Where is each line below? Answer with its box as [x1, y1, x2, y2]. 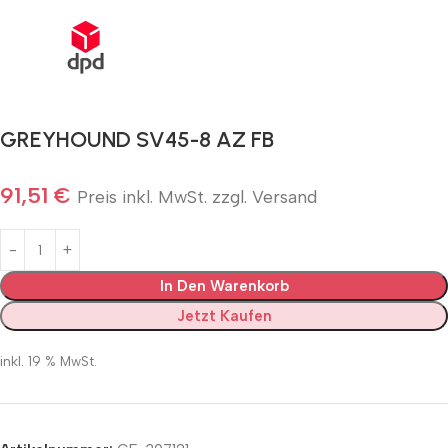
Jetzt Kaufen [176, 307, 272, 326]
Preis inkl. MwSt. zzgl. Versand [77, 186, 317, 208]
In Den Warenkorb [159, 277, 289, 296]
